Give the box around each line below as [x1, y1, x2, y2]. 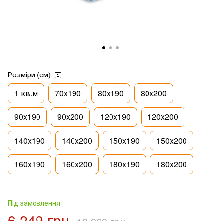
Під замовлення [8, 197, 60, 208]
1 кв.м [14, 87, 38, 99]
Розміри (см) [8, 69, 51, 79]
